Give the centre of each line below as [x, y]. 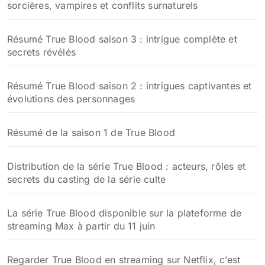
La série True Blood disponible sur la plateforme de [125, 213]
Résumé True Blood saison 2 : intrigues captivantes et [130, 86]
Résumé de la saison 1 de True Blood [91, 132]
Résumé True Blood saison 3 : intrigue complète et [122, 39]
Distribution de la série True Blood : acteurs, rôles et [127, 166]
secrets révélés [41, 52]
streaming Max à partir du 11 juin [81, 226]
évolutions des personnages [71, 99]
